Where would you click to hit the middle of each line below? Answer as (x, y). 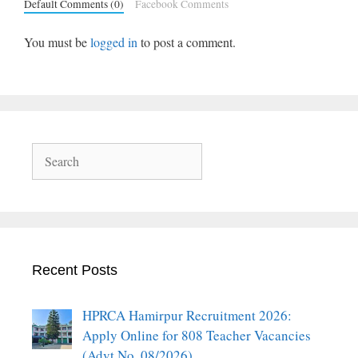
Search (50, 152)
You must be (57, 42)
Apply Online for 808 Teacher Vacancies (196, 335)
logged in (114, 42)
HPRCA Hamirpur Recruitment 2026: (187, 315)
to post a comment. (187, 42)
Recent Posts (75, 270)
